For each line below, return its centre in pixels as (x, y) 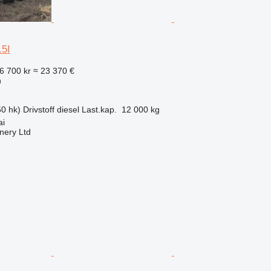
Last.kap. (99, 109)
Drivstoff (38, 109)
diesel (68, 109)
